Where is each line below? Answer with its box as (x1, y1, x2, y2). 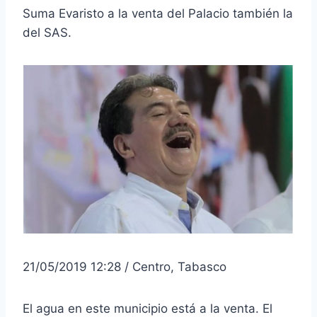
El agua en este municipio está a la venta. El (23, 301, 272, 316)
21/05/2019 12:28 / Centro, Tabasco (23, 259, 226, 274)
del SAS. (23, 25, 71, 40)
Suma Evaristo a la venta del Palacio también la (23, 6, 293, 21)
